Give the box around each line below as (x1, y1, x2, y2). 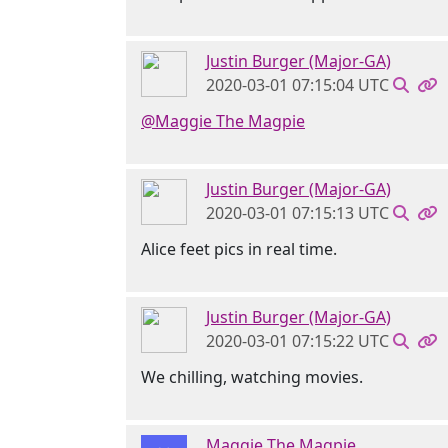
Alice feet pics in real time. (141, 237, 337, 260)
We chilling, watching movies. (141, 365, 363, 388)
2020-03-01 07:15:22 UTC (206, 329, 389, 352)
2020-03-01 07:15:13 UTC (206, 201, 389, 224)
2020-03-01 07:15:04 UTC (206, 73, 389, 96)
